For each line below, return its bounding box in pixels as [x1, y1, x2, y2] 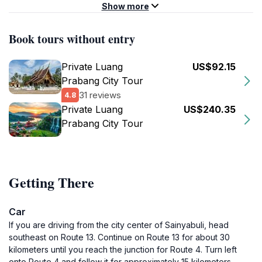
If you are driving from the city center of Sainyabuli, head [9, 220, 229, 230]
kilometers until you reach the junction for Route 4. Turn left [9, 244, 237, 254]
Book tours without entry [9, 30, 135, 47]
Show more [101, 1, 149, 11]
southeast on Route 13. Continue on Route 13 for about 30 [9, 232, 230, 242]
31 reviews [79, 89, 121, 101]
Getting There [9, 172, 94, 192]
